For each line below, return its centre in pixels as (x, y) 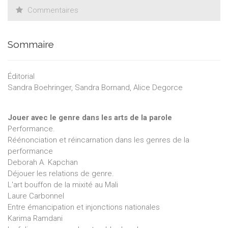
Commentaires (52, 10)
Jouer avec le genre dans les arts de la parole (90, 117)
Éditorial (21, 76)
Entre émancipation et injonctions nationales (84, 207)
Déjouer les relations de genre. (61, 173)
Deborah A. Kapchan (43, 162)
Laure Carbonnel (36, 196)
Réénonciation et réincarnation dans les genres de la (98, 140)
